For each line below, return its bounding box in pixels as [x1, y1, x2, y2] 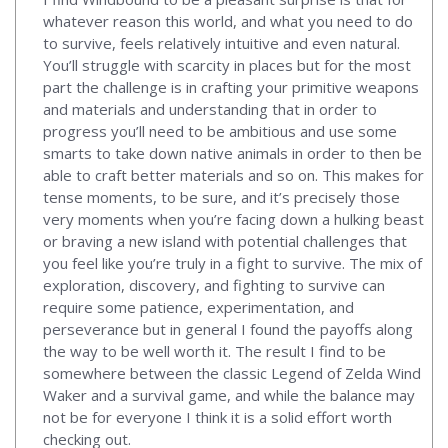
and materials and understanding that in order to [43, 98, 377, 119]
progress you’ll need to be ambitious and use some [43, 120, 397, 141]
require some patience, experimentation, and [43, 296, 354, 317]
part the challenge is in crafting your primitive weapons [43, 76, 419, 97]
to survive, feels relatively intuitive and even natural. [43, 32, 400, 53]
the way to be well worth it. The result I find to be [43, 340, 386, 361]
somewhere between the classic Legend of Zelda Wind [43, 362, 421, 383]
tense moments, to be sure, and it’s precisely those [43, 186, 400, 207]
